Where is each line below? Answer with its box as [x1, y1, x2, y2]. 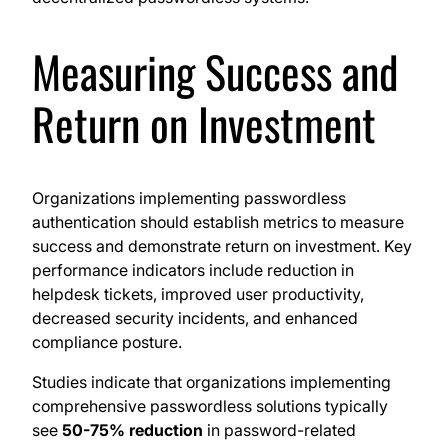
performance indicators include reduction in [32, 260, 354, 281]
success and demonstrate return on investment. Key [32, 236, 412, 257]
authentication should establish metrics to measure [32, 212, 404, 233]
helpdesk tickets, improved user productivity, [32, 284, 364, 305]
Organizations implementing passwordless [32, 188, 346, 209]
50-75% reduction [62, 420, 203, 441]
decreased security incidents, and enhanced [32, 308, 358, 329]
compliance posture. [32, 332, 182, 353]
